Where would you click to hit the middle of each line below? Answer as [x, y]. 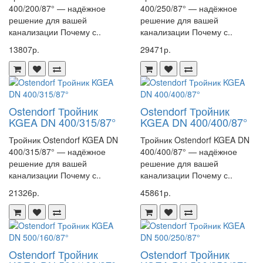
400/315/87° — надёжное [57, 151]
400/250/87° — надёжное [189, 8]
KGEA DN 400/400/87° [194, 122]
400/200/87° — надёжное [57, 8]
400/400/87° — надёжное [189, 151]
